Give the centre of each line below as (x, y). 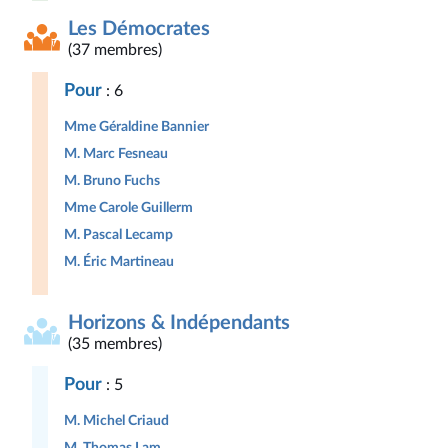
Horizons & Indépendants (179, 323)
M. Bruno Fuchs (112, 180)
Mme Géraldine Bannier (136, 126)
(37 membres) (115, 50)
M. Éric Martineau (119, 261)
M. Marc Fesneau (116, 153)
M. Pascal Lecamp (118, 234)
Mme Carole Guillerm (128, 207)
